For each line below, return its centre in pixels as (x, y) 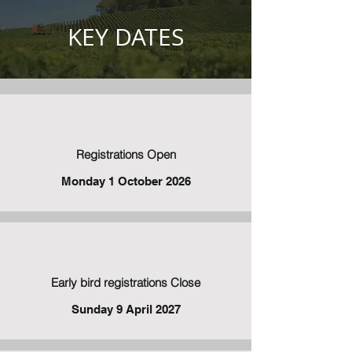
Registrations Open (126, 154)
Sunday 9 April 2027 (126, 309)
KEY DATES (126, 37)
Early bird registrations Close (126, 282)
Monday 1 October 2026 (126, 181)
